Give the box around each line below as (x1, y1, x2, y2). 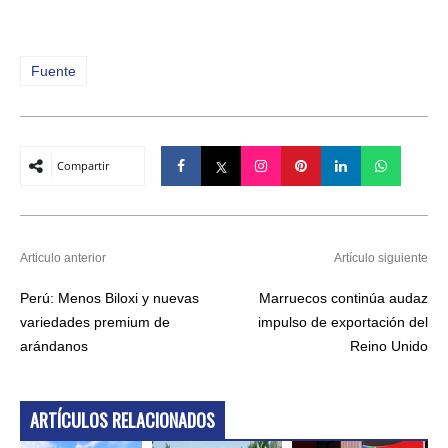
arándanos (20, 337, 88, 354)
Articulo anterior (20, 250, 106, 265)
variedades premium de (20, 313, 170, 330)
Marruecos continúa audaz (259, 289, 428, 306)
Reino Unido (350, 337, 428, 354)
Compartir (57, 157, 109, 173)
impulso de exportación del (258, 313, 428, 330)
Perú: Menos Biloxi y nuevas (20, 289, 199, 306)
